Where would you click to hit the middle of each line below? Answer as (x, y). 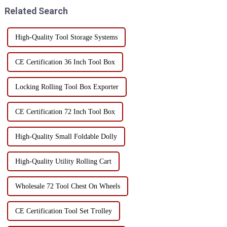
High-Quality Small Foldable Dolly (66, 136)
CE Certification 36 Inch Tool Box (65, 62)
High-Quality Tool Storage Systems (66, 37)
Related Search (36, 11)
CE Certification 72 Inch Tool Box (65, 111)
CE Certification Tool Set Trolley (63, 211)
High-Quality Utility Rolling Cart (63, 161)
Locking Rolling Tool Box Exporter (67, 87)
